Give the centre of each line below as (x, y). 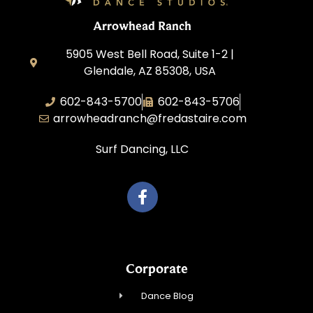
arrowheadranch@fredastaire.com (150, 118)
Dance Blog (167, 296)
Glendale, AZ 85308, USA (150, 71)
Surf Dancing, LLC (143, 149)
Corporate (156, 269)
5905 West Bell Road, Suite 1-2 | (150, 54)
